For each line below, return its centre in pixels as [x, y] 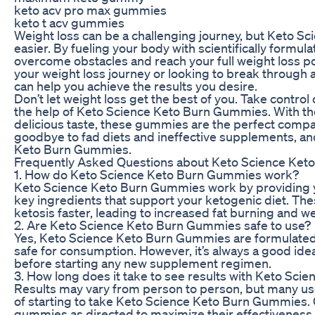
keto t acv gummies [69, 22]
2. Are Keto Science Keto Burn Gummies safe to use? [162, 225]
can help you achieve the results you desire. [136, 85]
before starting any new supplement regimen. [143, 263]
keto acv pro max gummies [90, 9]
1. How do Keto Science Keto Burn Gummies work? [156, 174]
